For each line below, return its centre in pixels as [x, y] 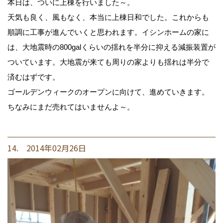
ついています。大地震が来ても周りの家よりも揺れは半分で [108, 62]
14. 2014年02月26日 [47, 148]
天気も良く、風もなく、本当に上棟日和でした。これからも [108, 17]
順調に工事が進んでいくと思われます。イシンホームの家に [108, 32]
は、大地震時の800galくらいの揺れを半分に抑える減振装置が [111, 47]
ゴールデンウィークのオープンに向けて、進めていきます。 [108, 92]
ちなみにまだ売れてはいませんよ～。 [71, 107]
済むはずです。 [34, 77]
